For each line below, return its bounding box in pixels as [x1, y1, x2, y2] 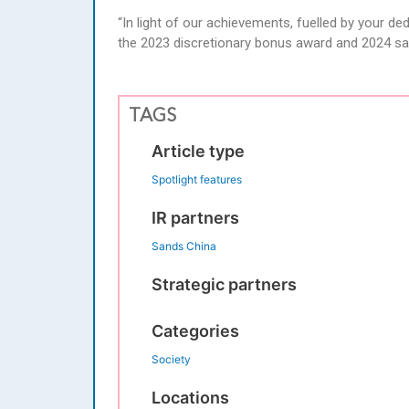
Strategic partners [152, 274, 297, 294]
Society [152, 351, 191, 366]
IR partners [152, 207, 239, 227]
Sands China [152, 238, 216, 253]
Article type [152, 141, 245, 161]
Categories [152, 320, 239, 341]
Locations [152, 387, 229, 407]
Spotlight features [152, 172, 242, 186]
